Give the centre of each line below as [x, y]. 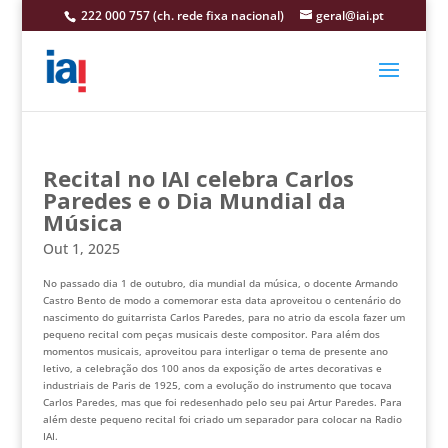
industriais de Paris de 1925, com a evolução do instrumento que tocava [217, 385]
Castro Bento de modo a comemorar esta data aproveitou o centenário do [221, 300]
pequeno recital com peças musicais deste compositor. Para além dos [211, 334]
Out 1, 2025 [81, 248]
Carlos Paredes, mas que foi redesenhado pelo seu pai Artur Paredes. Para [222, 402]
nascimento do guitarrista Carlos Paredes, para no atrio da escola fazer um [223, 317]
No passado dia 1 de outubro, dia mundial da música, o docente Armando [220, 283]
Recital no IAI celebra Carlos [198, 178]
